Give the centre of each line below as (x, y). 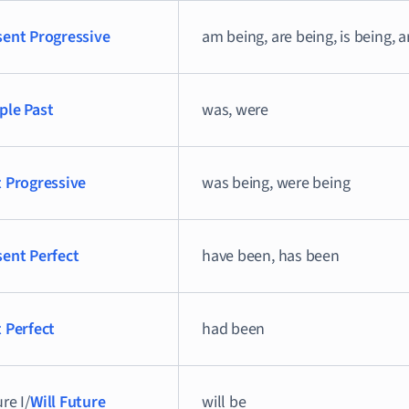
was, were (236, 110)
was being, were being (276, 183)
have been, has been (271, 256)
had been (234, 329)
